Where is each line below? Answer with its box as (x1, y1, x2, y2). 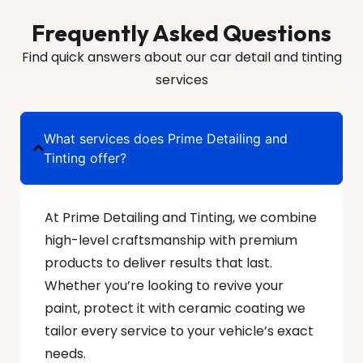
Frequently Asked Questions (32, 19, 331, 48)
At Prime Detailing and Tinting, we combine (45, 207, 317, 227)
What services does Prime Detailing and (44, 130, 288, 147)
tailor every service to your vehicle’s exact (45, 321, 314, 340)
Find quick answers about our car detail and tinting (21, 48, 342, 67)
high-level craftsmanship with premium (45, 230, 297, 250)
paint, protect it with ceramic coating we (45, 298, 305, 318)
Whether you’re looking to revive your (45, 275, 284, 295)
